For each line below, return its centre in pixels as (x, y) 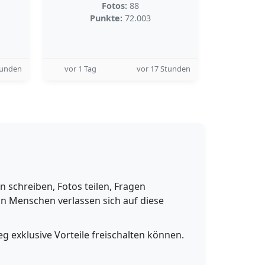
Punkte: (106, 18)
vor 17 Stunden (164, 69)
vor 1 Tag (80, 69)
